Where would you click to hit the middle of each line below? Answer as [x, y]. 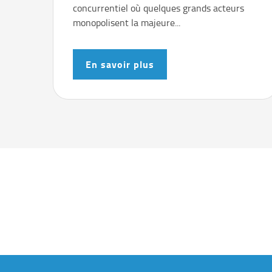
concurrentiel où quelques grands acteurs [158, 8]
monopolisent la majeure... [127, 23]
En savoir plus [120, 64]
